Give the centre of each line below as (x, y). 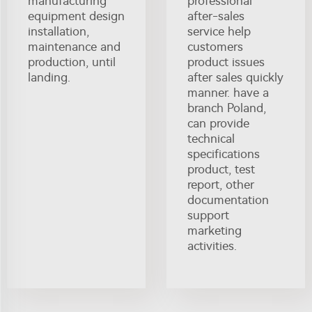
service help (219, 31)
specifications (224, 154)
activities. (212, 246)
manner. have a (228, 93)
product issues (226, 62)
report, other (221, 185)
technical (211, 139)
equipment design (76, 16)
